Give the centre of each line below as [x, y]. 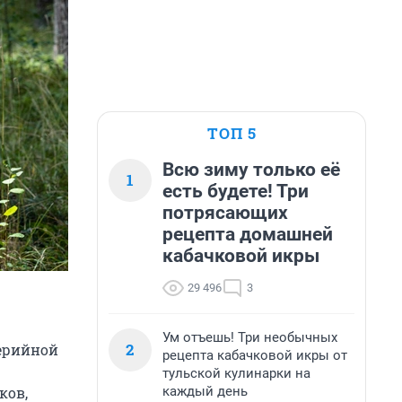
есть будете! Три [236, 191]
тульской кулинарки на [236, 373]
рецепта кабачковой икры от [255, 355]
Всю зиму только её [251, 170]
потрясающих [225, 213]
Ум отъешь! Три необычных [250, 337]
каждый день [205, 391]
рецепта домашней [248, 234]
